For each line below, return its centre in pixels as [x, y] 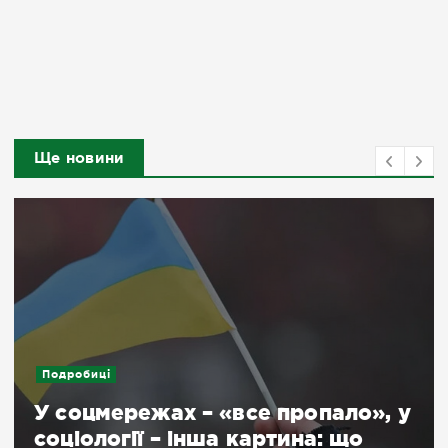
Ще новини [79, 157]
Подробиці [76, 374]
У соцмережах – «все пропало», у [222, 411]
